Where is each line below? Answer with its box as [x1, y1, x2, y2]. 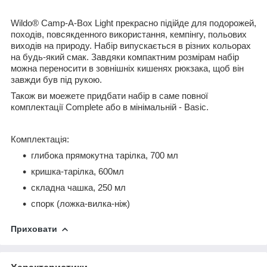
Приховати [11, 223, 57, 234]
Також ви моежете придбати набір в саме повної [11, 91, 208, 101]
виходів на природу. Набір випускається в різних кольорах [11, 41, 251, 51]
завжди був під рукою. [11, 74, 102, 85]
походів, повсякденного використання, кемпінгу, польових [11, 29, 247, 39]
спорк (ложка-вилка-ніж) [31, 198, 130, 209]
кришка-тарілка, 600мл [31, 166, 124, 176]
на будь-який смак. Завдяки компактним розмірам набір [11, 52, 239, 62]
